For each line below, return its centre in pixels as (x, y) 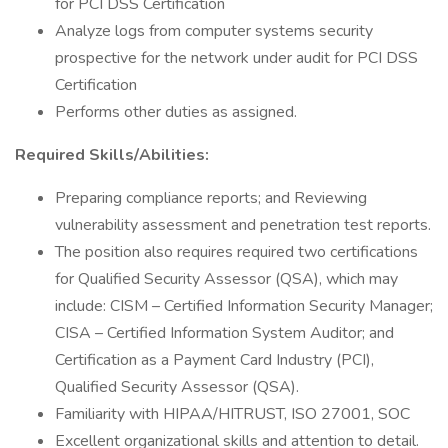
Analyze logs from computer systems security (214, 31)
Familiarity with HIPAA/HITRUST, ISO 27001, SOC (232, 414)
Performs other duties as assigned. (176, 112)
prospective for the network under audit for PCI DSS (236, 58)
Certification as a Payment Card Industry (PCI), (214, 360)
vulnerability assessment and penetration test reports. (243, 225)
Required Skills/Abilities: (112, 155)
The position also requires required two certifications (236, 252)
